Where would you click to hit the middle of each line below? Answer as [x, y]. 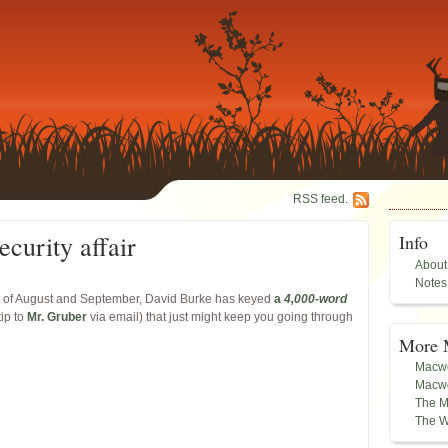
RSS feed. [320, 199]
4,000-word [315, 299]
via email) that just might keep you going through [220, 317]
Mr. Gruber [57, 317]
